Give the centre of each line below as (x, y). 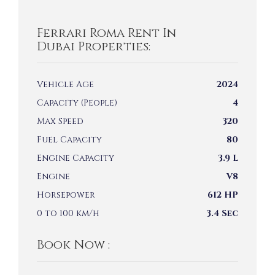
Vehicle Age (65, 84)
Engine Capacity (76, 158)
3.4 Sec (222, 213)
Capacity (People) (77, 103)
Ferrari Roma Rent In (107, 33)
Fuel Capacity (69, 139)
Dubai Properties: (94, 46)
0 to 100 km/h (68, 213)
